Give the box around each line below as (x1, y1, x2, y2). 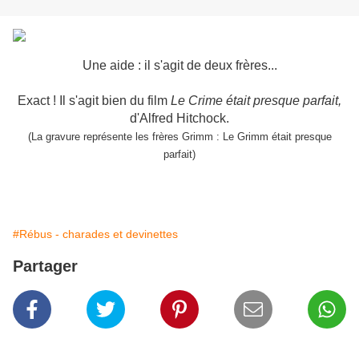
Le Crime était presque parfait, (171, 94, 341, 108)
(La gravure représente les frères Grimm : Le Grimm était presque (27, 131, 332, 143)
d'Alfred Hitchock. (130, 111, 229, 126)
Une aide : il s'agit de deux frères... (82, 58, 277, 73)
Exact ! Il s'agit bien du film (18, 94, 171, 108)
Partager (13, 257, 78, 276)
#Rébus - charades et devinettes (13, 228, 178, 241)
